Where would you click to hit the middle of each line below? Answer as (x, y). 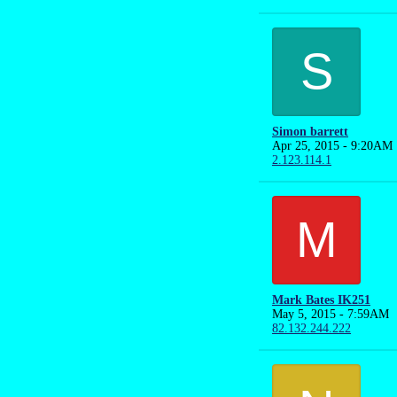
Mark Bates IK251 (321, 300)
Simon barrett (310, 132)
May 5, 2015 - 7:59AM (331, 314)
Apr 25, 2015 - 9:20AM (332, 146)
